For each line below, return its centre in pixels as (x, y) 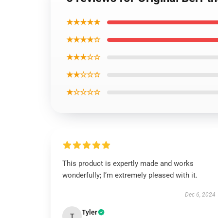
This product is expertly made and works (128, 163)
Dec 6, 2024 (200, 195)
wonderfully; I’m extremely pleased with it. (130, 175)
